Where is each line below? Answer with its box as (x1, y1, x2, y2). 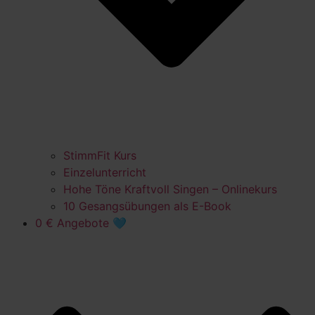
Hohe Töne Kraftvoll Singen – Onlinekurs (63, 181, 277, 196)
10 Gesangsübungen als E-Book (63, 198, 231, 213)
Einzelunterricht (63, 165, 146, 179)
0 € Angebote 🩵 (35, 215, 127, 230)
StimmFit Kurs (63, 148, 136, 162)
